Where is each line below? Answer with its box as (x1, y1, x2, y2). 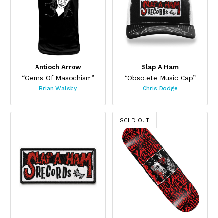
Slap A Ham (142, 63, 179, 71)
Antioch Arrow (35, 63, 81, 71)
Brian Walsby (39, 85, 77, 92)
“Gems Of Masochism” (21, 73, 94, 82)
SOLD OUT (120, 117, 149, 124)
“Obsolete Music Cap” (125, 73, 196, 82)
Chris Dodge (143, 85, 178, 92)
